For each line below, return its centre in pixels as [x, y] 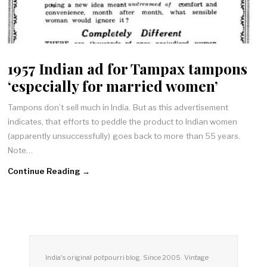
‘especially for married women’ [113, 85]
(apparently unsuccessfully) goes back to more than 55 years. [124, 136]
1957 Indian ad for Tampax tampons [128, 68]
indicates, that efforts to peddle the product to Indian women [123, 122]
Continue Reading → [49, 171]
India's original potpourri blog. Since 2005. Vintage [127, 258]
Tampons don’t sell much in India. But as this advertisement [118, 108]
